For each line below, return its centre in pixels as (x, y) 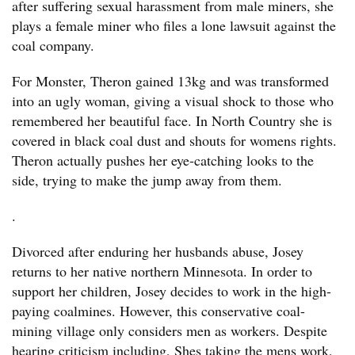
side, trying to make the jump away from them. (147, 180)
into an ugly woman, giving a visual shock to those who (173, 101)
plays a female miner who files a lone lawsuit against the (174, 25)
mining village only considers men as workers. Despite (170, 330)
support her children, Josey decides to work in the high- (172, 291)
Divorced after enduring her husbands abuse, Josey (158, 251)
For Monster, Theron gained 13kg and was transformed (170, 81)
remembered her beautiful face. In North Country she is (172, 120)
